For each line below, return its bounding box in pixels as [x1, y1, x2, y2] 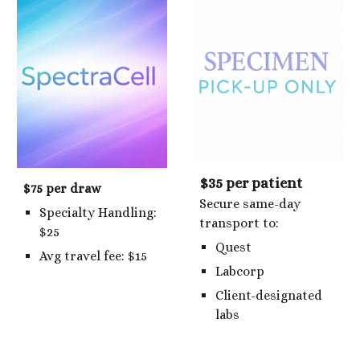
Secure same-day [199, 196, 301, 212]
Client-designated [215, 288, 323, 304]
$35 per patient [199, 174, 304, 192]
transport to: [199, 215, 280, 231]
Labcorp [215, 264, 265, 280]
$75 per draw [23, 180, 102, 196]
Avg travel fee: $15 [39, 247, 148, 264]
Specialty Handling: [39, 204, 157, 220]
